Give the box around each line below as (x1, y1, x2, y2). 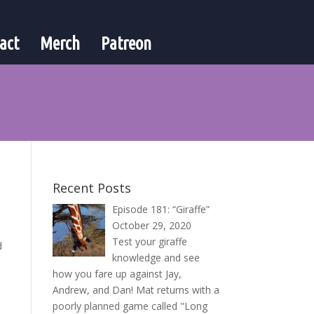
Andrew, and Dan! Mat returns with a (52, 282, 219, 296)
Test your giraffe (112, 234, 188, 248)
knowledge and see (112, 250, 200, 264)
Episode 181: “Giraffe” (112, 202, 210, 216)
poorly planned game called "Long (52, 299, 207, 313)
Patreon (100, 34, 151, 53)
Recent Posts (52, 179, 131, 196)
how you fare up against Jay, (52, 266, 182, 280)
